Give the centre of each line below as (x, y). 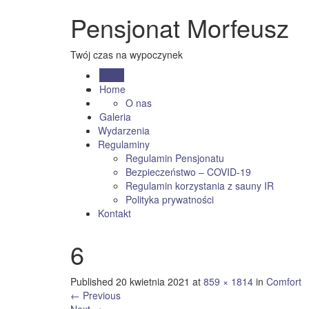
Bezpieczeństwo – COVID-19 (188, 172)
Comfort (284, 281)
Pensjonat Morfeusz (180, 27)
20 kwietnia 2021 (153, 281)
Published (93, 281)
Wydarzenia (124, 130)
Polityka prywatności (170, 199)
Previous (100, 295)
